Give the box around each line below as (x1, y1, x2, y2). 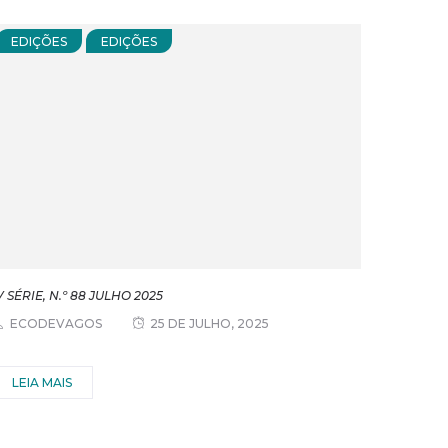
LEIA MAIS (11, 375, 72, 391)
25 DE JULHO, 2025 (149, 316, 269, 332)
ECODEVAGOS (9, 316, 102, 332)
